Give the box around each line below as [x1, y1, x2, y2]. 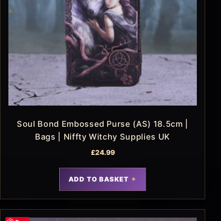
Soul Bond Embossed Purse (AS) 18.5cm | [17, 118, 188, 129]
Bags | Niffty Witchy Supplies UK [35, 131, 170, 142]
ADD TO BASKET [68, 175, 129, 183]
